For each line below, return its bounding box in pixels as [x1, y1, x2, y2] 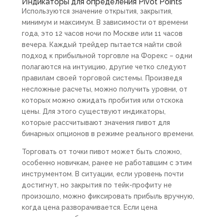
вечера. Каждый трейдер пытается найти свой [21, 41, 182, 49]
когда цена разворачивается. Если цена [21, 203, 157, 212]
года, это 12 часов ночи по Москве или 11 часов [21, 30, 183, 38]
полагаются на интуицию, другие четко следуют [21, 63, 186, 71]
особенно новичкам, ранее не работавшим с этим [21, 159, 192, 167]
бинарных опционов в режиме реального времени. [21, 130, 194, 138]
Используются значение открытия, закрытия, [21, 7, 172, 15]
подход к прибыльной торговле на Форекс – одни [21, 52, 192, 60]
